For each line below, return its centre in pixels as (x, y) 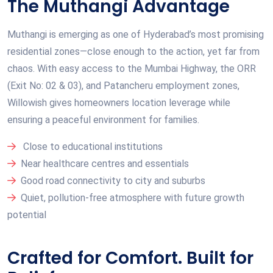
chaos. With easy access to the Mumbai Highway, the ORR (132, 68)
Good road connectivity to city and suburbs (113, 180)
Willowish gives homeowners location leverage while (119, 102)
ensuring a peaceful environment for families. (103, 119)
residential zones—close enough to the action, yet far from (133, 51)
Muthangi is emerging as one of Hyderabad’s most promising (136, 34)
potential (27, 214)
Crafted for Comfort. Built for (130, 258)
